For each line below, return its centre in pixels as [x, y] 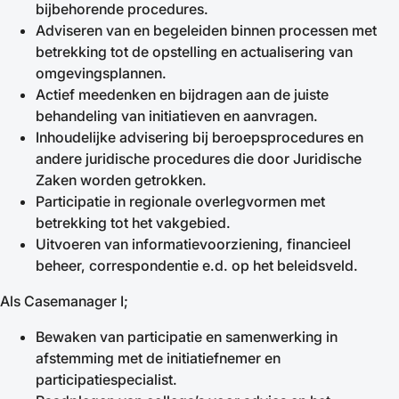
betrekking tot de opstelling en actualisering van [194, 52]
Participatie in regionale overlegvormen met [180, 201]
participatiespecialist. [106, 379]
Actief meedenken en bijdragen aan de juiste [182, 94]
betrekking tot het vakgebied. [133, 223]
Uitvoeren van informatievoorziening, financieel [193, 244]
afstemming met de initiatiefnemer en [158, 358]
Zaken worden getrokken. [123, 180]
